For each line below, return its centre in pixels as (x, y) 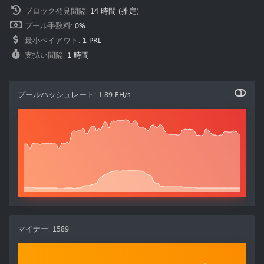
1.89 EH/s (115, 95)
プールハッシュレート (56, 95)
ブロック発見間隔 (55, 11)
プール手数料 (48, 26)
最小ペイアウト (52, 40)
